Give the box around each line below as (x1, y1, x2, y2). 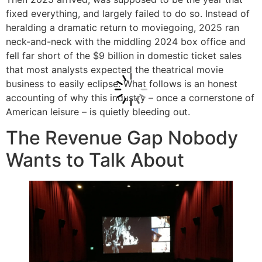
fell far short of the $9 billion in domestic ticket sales (6, 49, 242, 61)
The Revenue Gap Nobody (6, 126, 238, 150)
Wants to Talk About (6, 149, 184, 172)
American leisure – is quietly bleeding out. (6, 105, 190, 118)
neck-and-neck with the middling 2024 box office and (6, 35, 246, 47)
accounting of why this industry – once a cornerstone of (6, 91, 254, 104)
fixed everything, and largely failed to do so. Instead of (6, 7, 250, 19)
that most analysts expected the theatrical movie (6, 63, 223, 75)
